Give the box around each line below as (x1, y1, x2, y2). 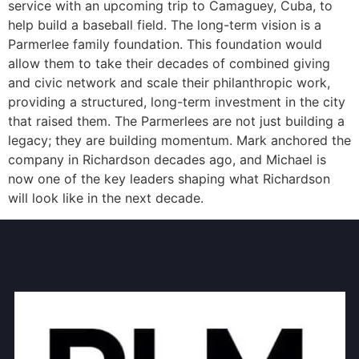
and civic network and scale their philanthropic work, (8, 75, 330, 91)
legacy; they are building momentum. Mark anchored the (8, 132, 351, 149)
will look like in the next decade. (8, 190, 204, 207)
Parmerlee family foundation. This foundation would (8, 36, 322, 53)
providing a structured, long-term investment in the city (8, 94, 345, 111)
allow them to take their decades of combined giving (8, 55, 330, 72)
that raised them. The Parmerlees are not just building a (8, 113, 345, 130)
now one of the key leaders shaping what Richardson (8, 171, 330, 188)
